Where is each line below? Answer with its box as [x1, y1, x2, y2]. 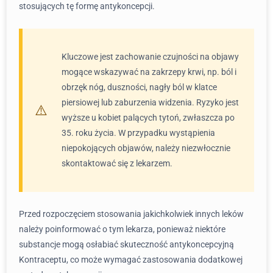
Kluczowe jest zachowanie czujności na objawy [62, 52, 239, 62]
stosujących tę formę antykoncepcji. [19, 1, 155, 11]
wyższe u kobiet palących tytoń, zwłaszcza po [62, 113, 235, 122]
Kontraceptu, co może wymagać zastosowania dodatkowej [19, 255, 243, 264]
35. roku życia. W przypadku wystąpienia [62, 128, 215, 138]
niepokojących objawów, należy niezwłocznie [62, 143, 230, 153]
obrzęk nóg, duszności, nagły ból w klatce [62, 82, 217, 92]
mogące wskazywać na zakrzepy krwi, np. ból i [62, 67, 236, 77]
